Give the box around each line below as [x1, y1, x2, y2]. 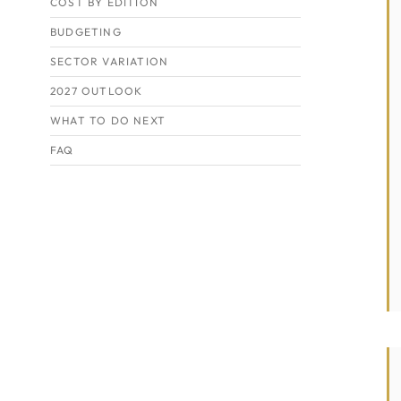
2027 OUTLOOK [50, 84, 143, 98]
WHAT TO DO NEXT [50, 114, 166, 127]
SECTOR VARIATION [50, 55, 169, 68]
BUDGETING [50, 25, 122, 38]
